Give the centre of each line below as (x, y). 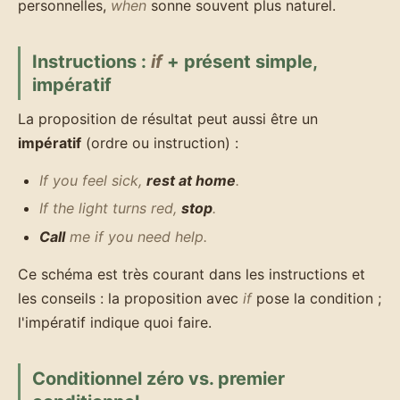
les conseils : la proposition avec (130, 298)
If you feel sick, (93, 180)
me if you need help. (136, 237)
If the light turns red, (110, 208)
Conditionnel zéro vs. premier (158, 378)
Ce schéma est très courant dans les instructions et (192, 274)
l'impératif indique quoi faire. (115, 322)
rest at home (191, 180)
